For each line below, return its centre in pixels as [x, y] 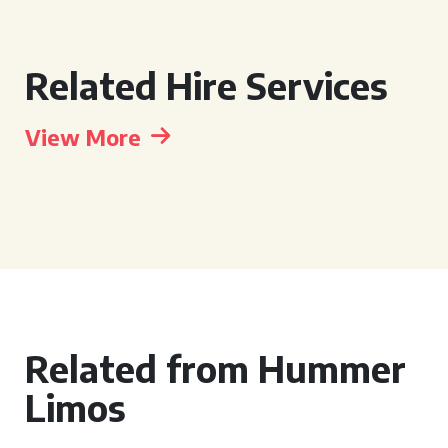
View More [83, 137]
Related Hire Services [206, 85]
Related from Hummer [215, 368]
